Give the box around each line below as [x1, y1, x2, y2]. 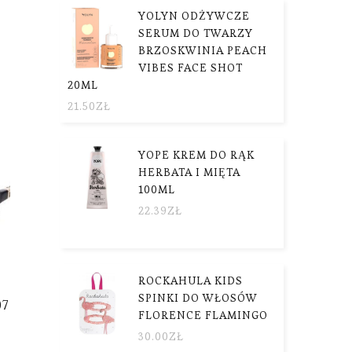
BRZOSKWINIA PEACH [138, 42, 267, 57]
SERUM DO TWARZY [138, 25, 253, 40]
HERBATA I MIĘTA [138, 164, 240, 179]
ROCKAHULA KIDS [138, 273, 243, 288]
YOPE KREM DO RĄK [138, 147, 255, 162]
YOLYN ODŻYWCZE [138, 8, 250, 23]
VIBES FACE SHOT [138, 60, 243, 75]
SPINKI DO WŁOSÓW [138, 290, 258, 305]
